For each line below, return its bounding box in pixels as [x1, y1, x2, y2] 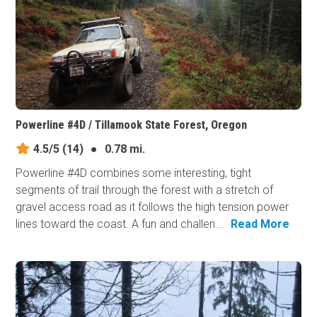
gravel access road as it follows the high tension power [16, 200, 289, 214]
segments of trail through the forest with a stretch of [16, 183, 274, 197]
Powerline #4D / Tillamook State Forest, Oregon [16, 117, 248, 132]
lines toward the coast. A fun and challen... [16, 217, 224, 231]
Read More [231, 217, 290, 231]
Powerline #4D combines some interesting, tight [16, 166, 252, 180]
